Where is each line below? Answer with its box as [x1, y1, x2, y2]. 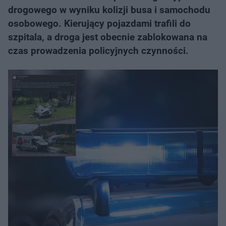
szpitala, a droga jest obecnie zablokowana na [8, 31, 207, 43]
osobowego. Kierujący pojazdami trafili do [8, 18, 191, 29]
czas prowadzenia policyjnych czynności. [8, 45, 189, 56]
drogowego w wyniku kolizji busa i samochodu [8, 4, 210, 16]
